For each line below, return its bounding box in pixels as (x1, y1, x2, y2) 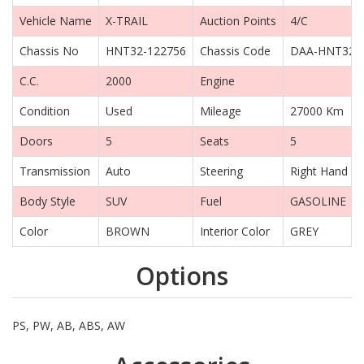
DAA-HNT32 (290, 43, 355, 59)
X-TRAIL (106, 13, 148, 29)
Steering (200, 163, 243, 180)
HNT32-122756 (106, 43, 186, 59)
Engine (200, 73, 235, 89)
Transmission (19, 163, 90, 180)
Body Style (19, 193, 76, 210)
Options (136, 259, 228, 293)
